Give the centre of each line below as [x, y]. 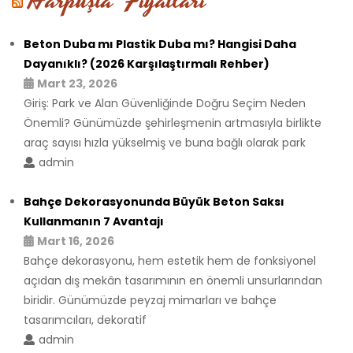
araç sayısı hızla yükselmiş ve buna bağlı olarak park [165, 142]
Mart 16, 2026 [76, 241]
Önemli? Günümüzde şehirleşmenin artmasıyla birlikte [173, 123]
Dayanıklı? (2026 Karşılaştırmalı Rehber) [147, 63]
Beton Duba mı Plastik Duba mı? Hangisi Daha [160, 44]
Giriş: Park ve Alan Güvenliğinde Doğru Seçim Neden [165, 103]
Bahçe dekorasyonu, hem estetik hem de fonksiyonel [170, 260]
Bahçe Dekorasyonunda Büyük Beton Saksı [154, 201]
